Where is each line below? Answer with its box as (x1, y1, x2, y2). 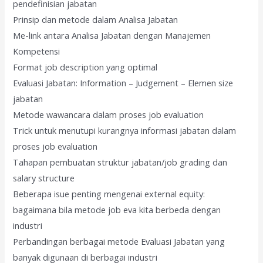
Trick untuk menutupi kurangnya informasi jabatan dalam (13, 124, 237, 137)
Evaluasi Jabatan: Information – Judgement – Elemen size (13, 77, 234, 89)
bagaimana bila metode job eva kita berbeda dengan (13, 204, 221, 216)
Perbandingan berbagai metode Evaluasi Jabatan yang (13, 235, 225, 248)
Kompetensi (13, 45, 60, 58)
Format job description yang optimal (13, 61, 158, 73)
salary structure (13, 172, 75, 184)
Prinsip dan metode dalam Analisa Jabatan (13, 14, 178, 26)
